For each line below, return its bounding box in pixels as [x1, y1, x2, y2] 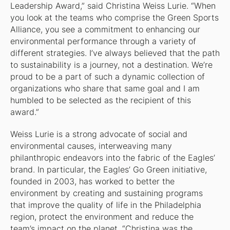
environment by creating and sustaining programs [10, 188, 203, 199]
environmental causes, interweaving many [10, 141, 172, 151]
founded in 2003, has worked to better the [10, 177, 175, 187]
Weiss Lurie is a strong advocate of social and [10, 129, 187, 140]
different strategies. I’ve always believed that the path [10, 48, 220, 59]
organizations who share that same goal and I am [10, 84, 200, 94]
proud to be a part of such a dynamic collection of [10, 72, 205, 82]
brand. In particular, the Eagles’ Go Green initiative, [10, 165, 207, 175]
